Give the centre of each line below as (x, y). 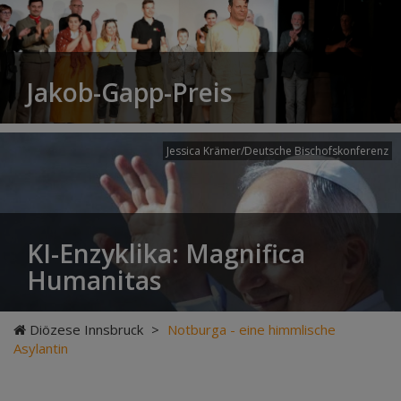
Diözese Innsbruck (86, 329)
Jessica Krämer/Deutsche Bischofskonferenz (277, 151)
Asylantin (41, 348)
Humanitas (94, 280)
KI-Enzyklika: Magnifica (166, 253)
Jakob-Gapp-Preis (129, 92)
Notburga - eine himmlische (252, 329)
